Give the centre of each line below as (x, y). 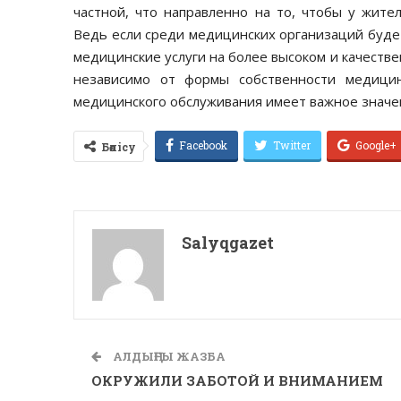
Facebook (203, 145)
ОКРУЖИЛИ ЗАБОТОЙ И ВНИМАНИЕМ (237, 380)
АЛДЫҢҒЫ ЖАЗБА (168, 356)
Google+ (376, 145)
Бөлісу (119, 146)
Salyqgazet (228, 242)
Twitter (292, 145)
